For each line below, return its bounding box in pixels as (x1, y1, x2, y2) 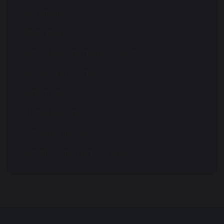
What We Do (22, 27, 70, 38)
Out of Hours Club (22, 127, 91, 138)
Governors (22, 7, 63, 18)
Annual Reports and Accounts (22, 47, 138, 58)
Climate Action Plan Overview (22, 147, 135, 158)
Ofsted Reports (22, 107, 81, 118)
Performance (22, 87, 73, 98)
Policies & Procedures (22, 67, 105, 78)
